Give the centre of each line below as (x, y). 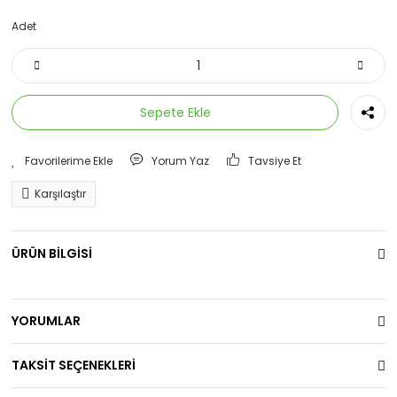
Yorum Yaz (180, 161)
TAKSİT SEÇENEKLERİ (74, 365)
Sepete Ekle (175, 112)
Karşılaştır (60, 194)
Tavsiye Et (275, 161)
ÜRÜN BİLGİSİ (52, 253)
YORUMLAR (46, 321)
